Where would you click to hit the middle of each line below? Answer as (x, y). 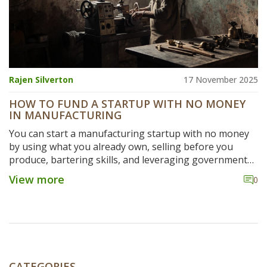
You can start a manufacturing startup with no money (129, 134)
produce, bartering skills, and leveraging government (128, 160)
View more (37, 180)
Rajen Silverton (41, 80)
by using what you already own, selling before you (121, 147)
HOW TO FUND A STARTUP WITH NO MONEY (127, 104)
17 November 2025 (221, 80)
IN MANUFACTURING (65, 115)
